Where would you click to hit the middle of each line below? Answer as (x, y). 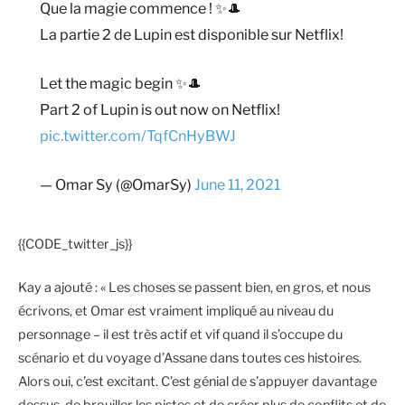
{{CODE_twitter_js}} (75, 245)
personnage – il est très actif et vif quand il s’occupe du (180, 335)
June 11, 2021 (238, 185)
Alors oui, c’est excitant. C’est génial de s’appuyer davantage (198, 382)
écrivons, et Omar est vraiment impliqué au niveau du (176, 311)
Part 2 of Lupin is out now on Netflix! (160, 110)
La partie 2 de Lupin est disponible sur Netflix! (192, 35)
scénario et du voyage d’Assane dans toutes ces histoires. (190, 358)
